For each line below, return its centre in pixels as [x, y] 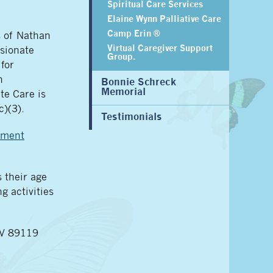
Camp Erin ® [133, 34]
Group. [121, 57]
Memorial [123, 92]
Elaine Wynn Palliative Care [164, 19]
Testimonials [132, 117]
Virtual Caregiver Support [160, 49]
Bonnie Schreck [139, 83]
